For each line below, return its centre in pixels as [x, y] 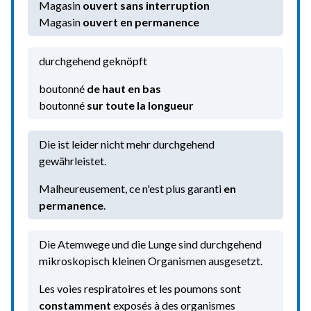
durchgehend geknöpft [93, 61]
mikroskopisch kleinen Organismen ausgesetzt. [151, 261]
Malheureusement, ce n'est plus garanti [131, 188]
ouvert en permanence [141, 22]
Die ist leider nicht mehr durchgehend [127, 144]
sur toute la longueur [140, 105]
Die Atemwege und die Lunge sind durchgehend [150, 244]
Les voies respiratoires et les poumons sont [140, 288]
